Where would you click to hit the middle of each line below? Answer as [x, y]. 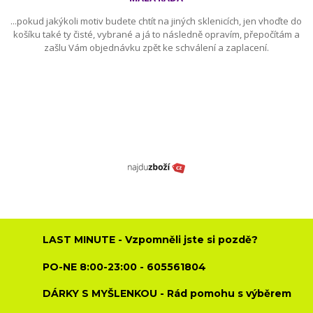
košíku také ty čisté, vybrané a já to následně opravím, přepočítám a [156, 34]
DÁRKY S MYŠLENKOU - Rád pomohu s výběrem [167, 294]
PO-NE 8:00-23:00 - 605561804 [125, 267]
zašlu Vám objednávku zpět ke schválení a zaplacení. [156, 48]
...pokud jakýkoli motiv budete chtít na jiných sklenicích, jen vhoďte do [156, 21]
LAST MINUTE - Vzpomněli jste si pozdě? [151, 240]
